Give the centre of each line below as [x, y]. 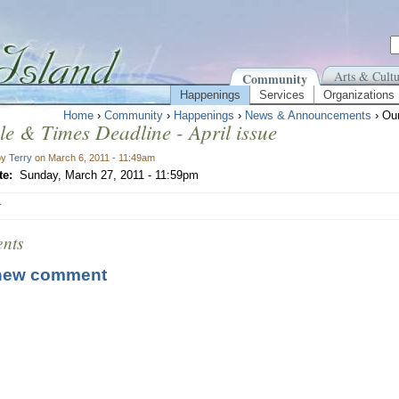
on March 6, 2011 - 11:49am [94, 158]
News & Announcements [308, 115]
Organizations [359, 95]
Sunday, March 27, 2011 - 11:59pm [109, 175]
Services [282, 95]
